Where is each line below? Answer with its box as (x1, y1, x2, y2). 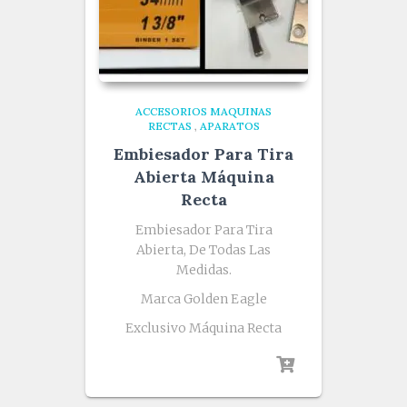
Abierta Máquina (133, 166, 274, 188)
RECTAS (147, 119, 192, 134)
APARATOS (199, 119, 260, 134)
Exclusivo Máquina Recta (125, 320, 282, 337)
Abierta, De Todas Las (136, 242, 271, 259)
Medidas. (175, 262, 232, 279)
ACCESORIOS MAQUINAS (135, 104, 272, 119)
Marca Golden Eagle (140, 291, 267, 308)
